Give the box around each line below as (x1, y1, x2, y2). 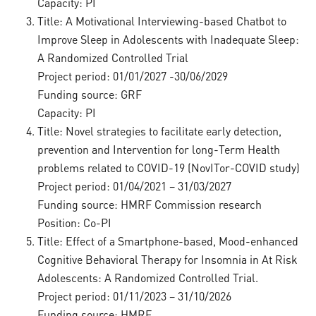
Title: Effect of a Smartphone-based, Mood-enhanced (37, 234, 298, 248)
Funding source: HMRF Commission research (37, 197, 262, 212)
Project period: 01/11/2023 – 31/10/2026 (37, 289, 231, 303)
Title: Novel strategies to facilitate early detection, (37, 124, 281, 138)
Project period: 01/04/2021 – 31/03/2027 (37, 179, 231, 193)
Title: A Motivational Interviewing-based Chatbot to (37, 14, 286, 28)
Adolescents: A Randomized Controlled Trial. (37, 271, 258, 285)
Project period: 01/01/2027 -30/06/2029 (37, 69, 228, 83)
